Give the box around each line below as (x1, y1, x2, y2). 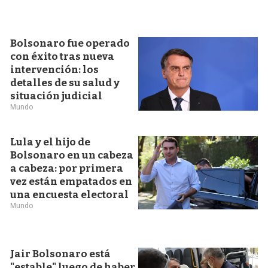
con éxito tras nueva (10, 50, 114, 63)
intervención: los (10, 63, 99, 76)
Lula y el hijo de (10, 136, 90, 148)
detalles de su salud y (10, 77, 120, 89)
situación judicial (10, 90, 102, 102)
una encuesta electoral (10, 188, 129, 201)
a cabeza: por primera (10, 162, 123, 175)
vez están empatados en (10, 175, 132, 188)
